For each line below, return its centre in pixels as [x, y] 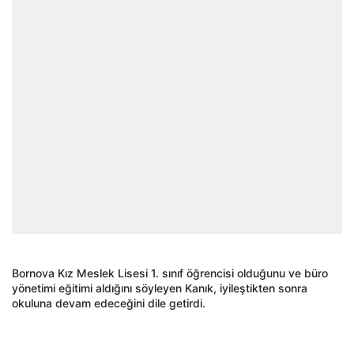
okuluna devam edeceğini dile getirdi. [109, 303]
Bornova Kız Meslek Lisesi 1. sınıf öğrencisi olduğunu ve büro [170, 273]
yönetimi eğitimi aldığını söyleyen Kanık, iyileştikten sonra [160, 288]
